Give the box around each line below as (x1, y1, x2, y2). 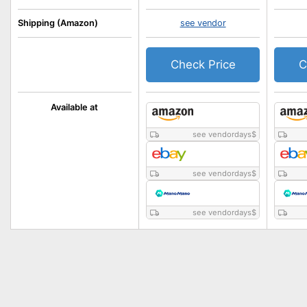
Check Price (170, 58, 236, 71)
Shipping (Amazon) (18, 18, 98, 28)
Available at (51, 102, 99, 112)
